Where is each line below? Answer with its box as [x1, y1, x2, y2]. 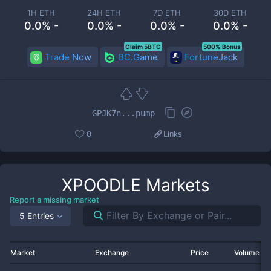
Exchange [95, 248, 129, 257]
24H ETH [87, 8, 121, 18]
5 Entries [19, 210, 54, 221]
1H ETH [27, 8, 55, 18]
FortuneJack [184, 51, 238, 63]
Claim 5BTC [125, 43, 161, 50]
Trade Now [44, 51, 91, 63]
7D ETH [153, 8, 181, 18]
